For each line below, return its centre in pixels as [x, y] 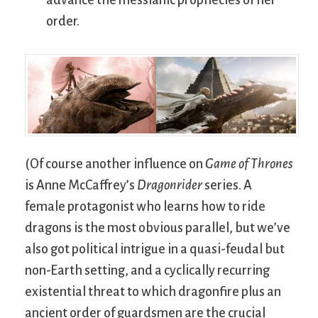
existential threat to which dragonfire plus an [153, 292]
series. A [227, 186]
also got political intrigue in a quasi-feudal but [155, 250]
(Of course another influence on [115, 164]
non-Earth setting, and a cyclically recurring [147, 271]
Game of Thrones [249, 164]
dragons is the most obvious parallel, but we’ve [158, 228]
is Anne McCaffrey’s [81, 186]
